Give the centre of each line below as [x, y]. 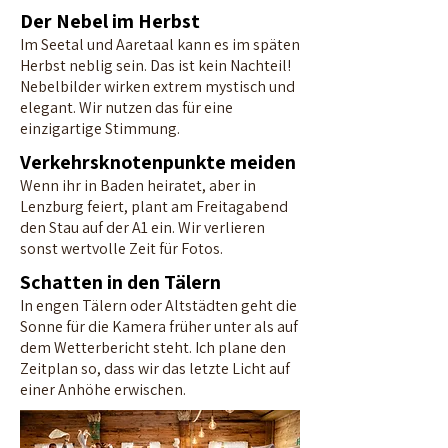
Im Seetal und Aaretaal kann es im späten [160, 44]
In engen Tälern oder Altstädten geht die [158, 305]
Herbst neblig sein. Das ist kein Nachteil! [155, 65]
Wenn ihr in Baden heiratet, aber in [138, 185]
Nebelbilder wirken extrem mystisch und [157, 86]
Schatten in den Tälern [120, 282]
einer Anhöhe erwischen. [103, 389]
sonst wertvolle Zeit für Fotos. [121, 248]
